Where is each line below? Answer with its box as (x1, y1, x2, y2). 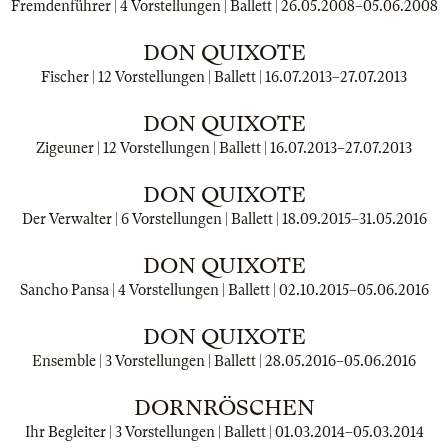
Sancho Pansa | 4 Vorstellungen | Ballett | (19, 282, 279, 298)
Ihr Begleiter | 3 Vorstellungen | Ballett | (24, 424, 275, 440)
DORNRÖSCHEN (133, 395, 315, 420)
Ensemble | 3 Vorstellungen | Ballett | (32, 353, 265, 369)
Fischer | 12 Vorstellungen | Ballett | (41, 69, 265, 85)
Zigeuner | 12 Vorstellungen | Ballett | (36, 140, 270, 156)
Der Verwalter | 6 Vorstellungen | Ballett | (21, 211, 282, 227)
